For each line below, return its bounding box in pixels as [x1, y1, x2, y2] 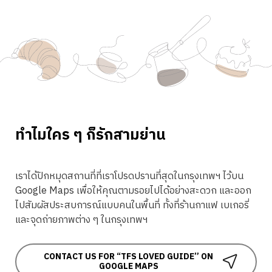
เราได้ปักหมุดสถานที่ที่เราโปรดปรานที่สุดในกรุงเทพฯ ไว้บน [15, 168, 243, 185]
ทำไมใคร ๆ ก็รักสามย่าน [15, 123, 166, 148]
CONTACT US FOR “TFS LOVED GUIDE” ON [44, 250, 214, 264]
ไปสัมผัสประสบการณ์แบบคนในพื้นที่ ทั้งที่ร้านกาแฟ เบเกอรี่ [15, 197, 249, 214]
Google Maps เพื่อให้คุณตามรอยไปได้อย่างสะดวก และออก [15, 183, 251, 200]
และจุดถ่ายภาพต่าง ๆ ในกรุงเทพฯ [15, 212, 148, 229]
